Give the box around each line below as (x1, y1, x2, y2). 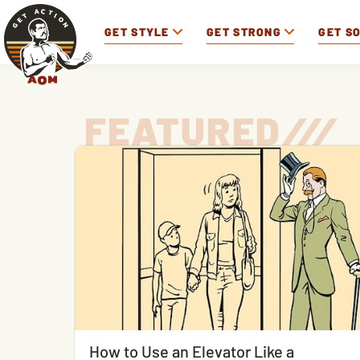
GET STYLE (104, 24, 170, 39)
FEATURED (84, 107, 281, 153)
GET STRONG (207, 24, 282, 39)
